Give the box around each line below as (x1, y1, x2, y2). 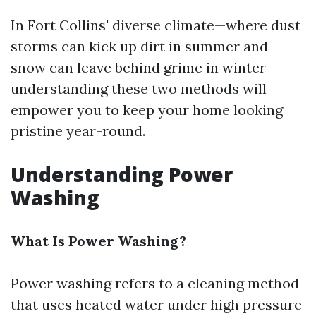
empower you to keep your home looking (11, 101, 283, 119)
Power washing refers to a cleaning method (11, 274, 299, 292)
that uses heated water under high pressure (11, 296, 302, 313)
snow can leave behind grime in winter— (11, 59, 277, 76)
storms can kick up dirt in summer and (11, 37, 268, 55)
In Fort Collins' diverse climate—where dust (11, 16, 300, 34)
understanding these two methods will (11, 80, 267, 97)
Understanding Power (11, 161, 233, 188)
